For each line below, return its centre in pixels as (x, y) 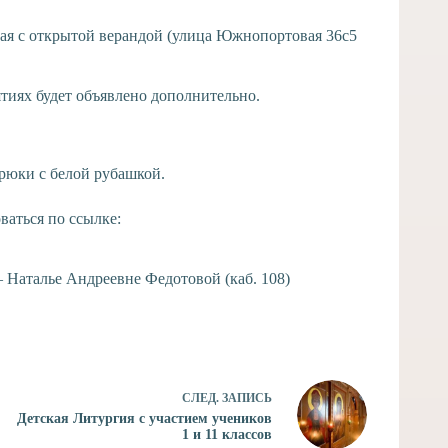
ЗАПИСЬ (246, 397)
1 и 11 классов (226, 434)
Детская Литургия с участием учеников (144, 418)
